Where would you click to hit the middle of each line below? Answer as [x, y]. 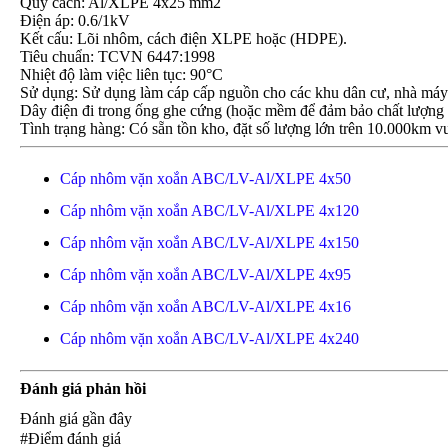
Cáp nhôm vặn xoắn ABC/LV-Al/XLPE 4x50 [206, 178]
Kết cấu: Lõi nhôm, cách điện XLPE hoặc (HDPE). [184, 38]
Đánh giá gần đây [76, 418]
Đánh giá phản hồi [83, 388]
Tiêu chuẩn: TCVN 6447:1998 [118, 56]
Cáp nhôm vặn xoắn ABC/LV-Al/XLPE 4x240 [210, 338]
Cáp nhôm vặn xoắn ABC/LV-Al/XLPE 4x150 [210, 242]
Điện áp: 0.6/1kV [75, 20]
